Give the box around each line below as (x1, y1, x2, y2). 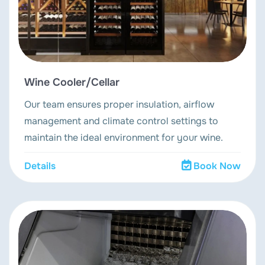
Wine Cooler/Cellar (24, 76, 119, 89)
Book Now (193, 160, 241, 173)
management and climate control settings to (24, 115, 218, 128)
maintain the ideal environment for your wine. (24, 131, 223, 144)
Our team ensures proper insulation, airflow (24, 98, 214, 111)
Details (24, 160, 56, 173)
